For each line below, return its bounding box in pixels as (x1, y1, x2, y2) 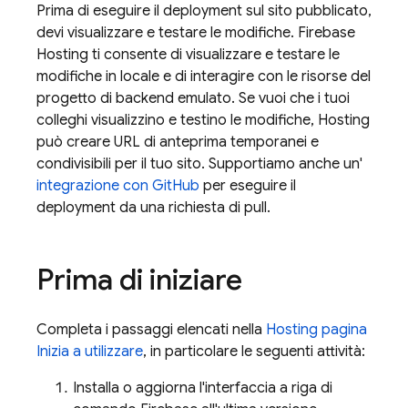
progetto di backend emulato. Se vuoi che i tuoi (36, 89, 350, 107)
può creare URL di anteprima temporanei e (36, 133, 319, 151)
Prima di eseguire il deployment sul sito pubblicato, (36, 2, 372, 20)
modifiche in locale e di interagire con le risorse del (36, 67, 371, 86)
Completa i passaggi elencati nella (36, 321, 266, 339)
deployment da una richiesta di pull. (36, 199, 270, 217)
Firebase (298, 24, 355, 42)
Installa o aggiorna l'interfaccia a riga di (73, 379, 332, 397)
